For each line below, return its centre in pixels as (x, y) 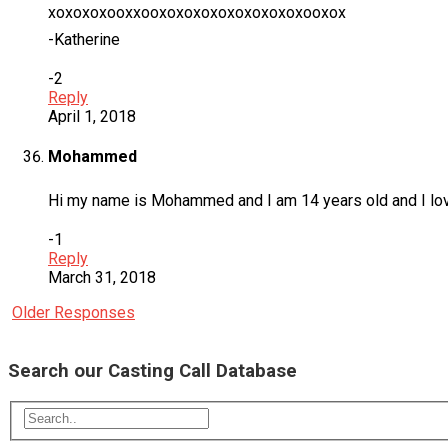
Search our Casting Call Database (152, 371)
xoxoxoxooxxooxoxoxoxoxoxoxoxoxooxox (197, 12)
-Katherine (84, 39)
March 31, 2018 (102, 278)
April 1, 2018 (92, 116)
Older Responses (73, 313)
